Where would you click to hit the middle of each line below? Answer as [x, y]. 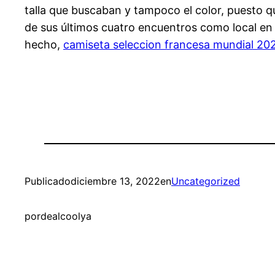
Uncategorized [206, 181]
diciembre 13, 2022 [115, 181]
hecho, [44, 45]
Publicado [48, 181]
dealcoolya [66, 216]
